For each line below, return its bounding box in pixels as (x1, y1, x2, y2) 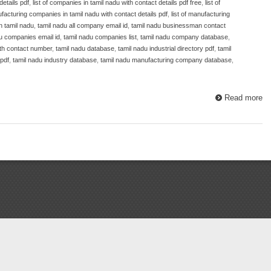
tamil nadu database (56, 44, 114, 52)
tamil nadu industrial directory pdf (118, 44, 214, 52)
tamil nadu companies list (64, 33, 137, 41)
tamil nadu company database (140, 33, 228, 41)
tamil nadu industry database (13, 56, 97, 64)
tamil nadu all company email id (38, 21, 128, 29)
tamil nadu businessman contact (131, 21, 226, 29)
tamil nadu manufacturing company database (100, 56, 232, 64)
